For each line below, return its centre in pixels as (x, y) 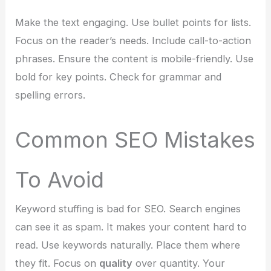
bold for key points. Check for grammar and (119, 77)
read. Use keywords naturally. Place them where (128, 245)
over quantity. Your (179, 263)
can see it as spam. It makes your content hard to (131, 227)
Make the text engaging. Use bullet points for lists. (133, 22)
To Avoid (60, 179)
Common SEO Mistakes (135, 139)
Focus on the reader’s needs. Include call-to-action (133, 40)
